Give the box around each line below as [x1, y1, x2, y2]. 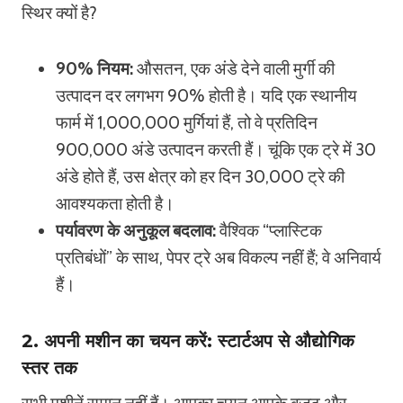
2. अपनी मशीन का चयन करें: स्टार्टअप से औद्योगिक [22, 330, 354, 352]
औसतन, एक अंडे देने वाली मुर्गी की [133, 58, 335, 79]
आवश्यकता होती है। [56, 193, 175, 214]
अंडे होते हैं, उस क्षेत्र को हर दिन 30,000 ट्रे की [56, 166, 345, 187]
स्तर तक [22, 357, 77, 379]
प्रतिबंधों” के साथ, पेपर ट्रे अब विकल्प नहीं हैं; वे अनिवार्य [56, 247, 381, 268]
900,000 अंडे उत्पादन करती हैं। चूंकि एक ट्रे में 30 [56, 139, 376, 160]
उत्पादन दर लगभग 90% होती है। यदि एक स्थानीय [56, 85, 357, 106]
